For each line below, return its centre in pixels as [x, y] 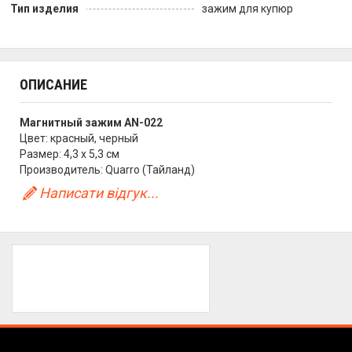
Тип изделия [44, 9]
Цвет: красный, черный [79, 138]
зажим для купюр [247, 9]
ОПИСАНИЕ [53, 84]
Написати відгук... [99, 193]
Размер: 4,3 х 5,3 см [70, 154]
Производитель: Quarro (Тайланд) [107, 170]
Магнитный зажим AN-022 [91, 123]
